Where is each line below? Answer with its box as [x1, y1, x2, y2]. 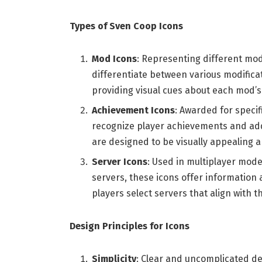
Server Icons [91, 156, 147, 168]
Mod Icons [91, 53, 137, 65]
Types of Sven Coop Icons [69, 20, 183, 32]
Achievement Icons [91, 105, 175, 116]
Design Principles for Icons [69, 220, 189, 232]
